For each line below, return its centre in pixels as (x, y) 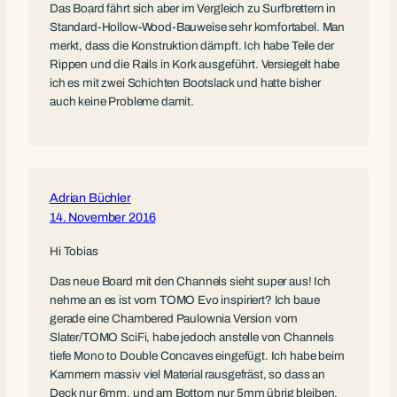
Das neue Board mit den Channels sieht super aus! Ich (190, 282)
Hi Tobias (74, 251)
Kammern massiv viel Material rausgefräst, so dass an (187, 375)
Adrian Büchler (90, 198)
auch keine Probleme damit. (122, 101)
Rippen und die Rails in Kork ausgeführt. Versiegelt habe (195, 64)
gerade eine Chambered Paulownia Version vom (174, 319)
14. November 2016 (103, 217)
